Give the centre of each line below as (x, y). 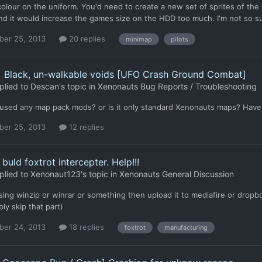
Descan (45, 86)
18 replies (85, 227)
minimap (139, 39)
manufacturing (186, 227)
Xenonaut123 (56, 174)
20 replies (86, 39)
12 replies (85, 127)
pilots (180, 39)
